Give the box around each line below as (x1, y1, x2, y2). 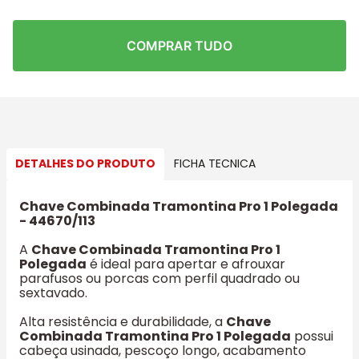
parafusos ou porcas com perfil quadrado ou (19, 268, 300, 288)
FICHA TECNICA (173, 155, 256, 172)
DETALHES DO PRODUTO (15, 155, 156, 172)
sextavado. (19, 283, 87, 302)
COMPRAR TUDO (127, 37, 232, 54)
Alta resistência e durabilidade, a (19, 312, 226, 331)
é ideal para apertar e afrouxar (87, 254, 285, 273)
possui (291, 326, 333, 345)
